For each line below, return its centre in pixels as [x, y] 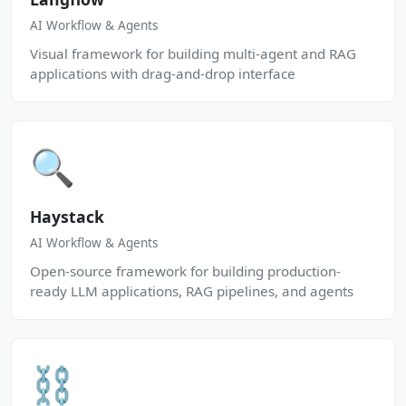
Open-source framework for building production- [185, 271]
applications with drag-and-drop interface [163, 73]
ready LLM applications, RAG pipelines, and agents [192, 291]
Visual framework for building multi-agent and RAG [193, 53]
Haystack [67, 217]
